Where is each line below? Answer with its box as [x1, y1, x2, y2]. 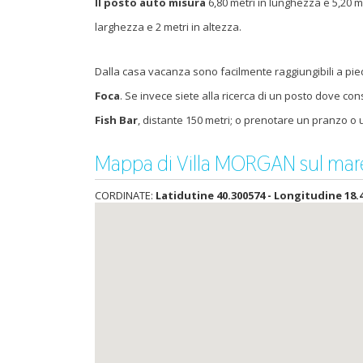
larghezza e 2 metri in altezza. [95, 19, 241, 34]
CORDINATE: [95, 188, 156, 203]
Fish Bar [95, 113, 138, 127]
